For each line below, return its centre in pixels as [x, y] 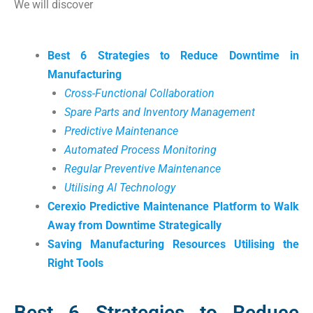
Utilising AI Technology [120, 188]
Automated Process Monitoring [140, 150]
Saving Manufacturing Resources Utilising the [173, 244]
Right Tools [75, 263]
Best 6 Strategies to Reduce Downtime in [173, 56]
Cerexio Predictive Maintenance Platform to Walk [173, 206]
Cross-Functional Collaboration [139, 93]
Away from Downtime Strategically [134, 225]
